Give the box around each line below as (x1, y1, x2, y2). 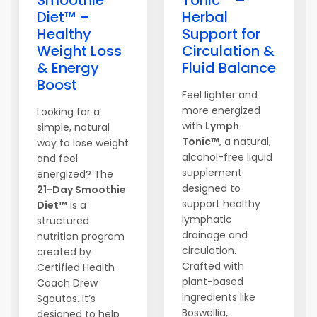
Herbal (182, 7, 228, 27)
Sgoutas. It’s (37, 292, 96, 306)
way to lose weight (37, 136, 129, 150)
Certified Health (37, 260, 115, 275)
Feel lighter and (182, 88, 258, 102)
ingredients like (182, 290, 255, 304)
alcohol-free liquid (182, 150, 272, 164)
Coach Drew (37, 276, 98, 290)
